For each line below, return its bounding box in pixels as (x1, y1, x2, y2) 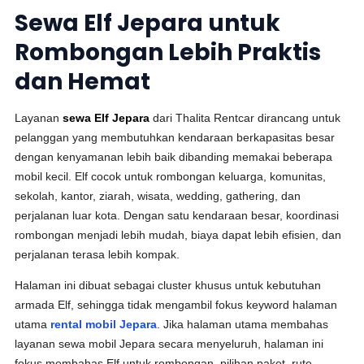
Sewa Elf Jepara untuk (15, 7, 281, 39)
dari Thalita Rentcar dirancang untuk (149, 111, 341, 124)
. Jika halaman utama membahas (157, 318, 329, 331)
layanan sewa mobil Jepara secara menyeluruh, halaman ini (15, 337, 324, 350)
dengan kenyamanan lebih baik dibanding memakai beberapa (15, 150, 333, 163)
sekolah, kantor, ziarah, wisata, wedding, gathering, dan (15, 189, 301, 202)
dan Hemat (15, 66, 151, 97)
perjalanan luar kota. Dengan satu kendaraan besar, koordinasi (15, 209, 340, 222)
